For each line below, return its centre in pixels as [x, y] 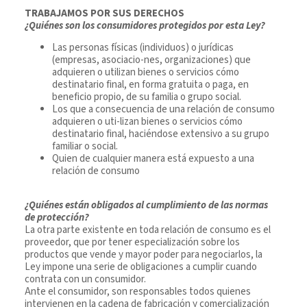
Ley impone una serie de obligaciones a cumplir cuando [141, 267]
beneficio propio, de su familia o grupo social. [147, 97]
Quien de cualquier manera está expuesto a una [153, 158]
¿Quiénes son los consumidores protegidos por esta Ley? [145, 25]
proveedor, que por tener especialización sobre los [132, 243]
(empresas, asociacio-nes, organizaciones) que [151, 60]
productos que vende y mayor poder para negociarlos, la [144, 255]
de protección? [57, 218]
